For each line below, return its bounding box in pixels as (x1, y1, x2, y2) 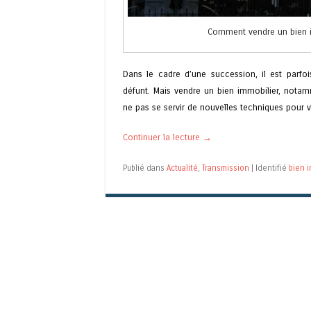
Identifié (255, 162, 289, 173)
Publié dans (123, 162, 167, 173)
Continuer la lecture (123, 132, 203, 143)
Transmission (202, 162, 249, 173)
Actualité (167, 162, 198, 173)
